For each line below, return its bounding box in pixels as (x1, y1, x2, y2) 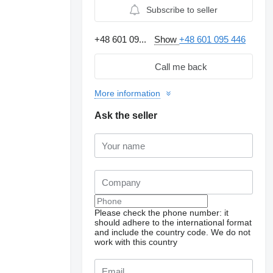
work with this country (94, 237, 178, 247)
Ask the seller (94, 110, 158, 121)
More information (94, 88, 161, 98)
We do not (211, 227, 251, 237)
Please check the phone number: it (94, 208, 229, 218)
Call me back (155, 61, 208, 72)
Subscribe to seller (146, 5, 218, 15)
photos (109, 210, 132, 219)
